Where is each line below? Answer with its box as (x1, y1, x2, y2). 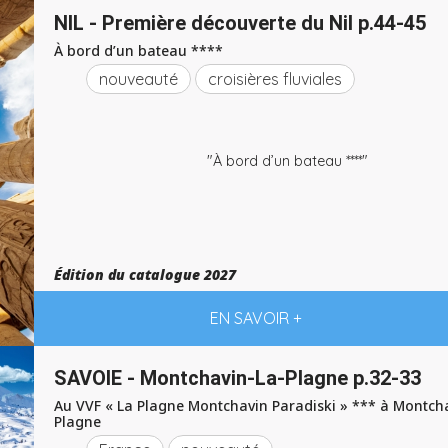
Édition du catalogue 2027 (54, 265, 236, 284)
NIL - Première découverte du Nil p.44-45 (54, 11, 426, 35)
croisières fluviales (208, 69, 342, 89)
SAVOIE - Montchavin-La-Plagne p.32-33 (54, 366, 421, 390)
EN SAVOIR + (209, 308, 302, 328)
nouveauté (99, 69, 178, 89)
